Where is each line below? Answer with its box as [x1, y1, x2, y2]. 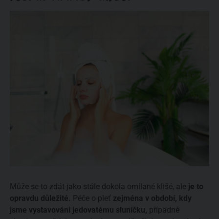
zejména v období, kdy [113, 193, 192, 203]
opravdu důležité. [10, 193, 71, 203]
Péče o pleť [71, 193, 113, 203]
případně [147, 205, 179, 215]
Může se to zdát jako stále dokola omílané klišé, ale [10, 181, 188, 191]
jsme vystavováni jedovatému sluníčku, [10, 205, 147, 215]
